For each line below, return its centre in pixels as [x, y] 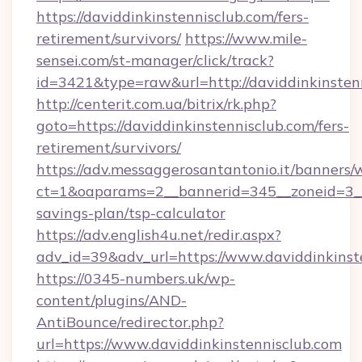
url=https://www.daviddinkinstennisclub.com [189, 344]
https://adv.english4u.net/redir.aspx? [159, 235]
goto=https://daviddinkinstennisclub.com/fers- [193, 126]
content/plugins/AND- [112, 300]
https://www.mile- [246, 38]
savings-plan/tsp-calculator [131, 213]
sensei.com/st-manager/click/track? [155, 60]
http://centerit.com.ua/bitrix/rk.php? [156, 104]
